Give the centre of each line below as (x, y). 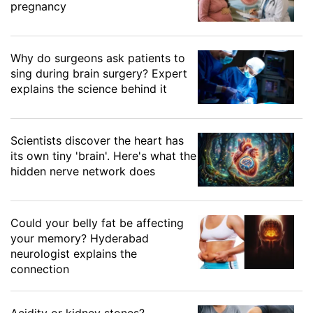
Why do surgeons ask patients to (98, 58)
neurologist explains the (74, 253)
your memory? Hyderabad (80, 238)
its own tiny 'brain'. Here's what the (103, 155)
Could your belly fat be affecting (97, 223)
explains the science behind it (89, 88)
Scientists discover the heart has (97, 140)
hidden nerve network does (83, 171)
